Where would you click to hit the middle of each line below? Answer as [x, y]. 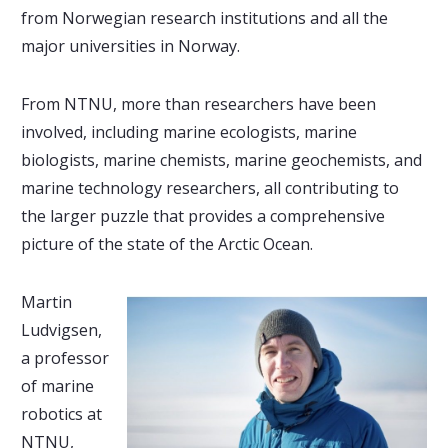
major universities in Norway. [130, 46]
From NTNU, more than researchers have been [198, 104]
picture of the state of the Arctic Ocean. [166, 244]
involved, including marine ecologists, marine [188, 132]
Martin [46, 302]
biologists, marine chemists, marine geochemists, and [221, 160]
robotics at [61, 414]
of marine [57, 386]
